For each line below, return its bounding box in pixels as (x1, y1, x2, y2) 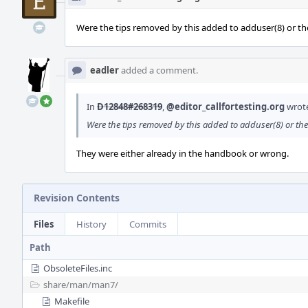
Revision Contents (34, 191, 120, 204)
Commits (129, 218, 166, 230)
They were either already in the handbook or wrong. (76, 147, 289, 159)
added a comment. (119, 64, 198, 76)
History (76, 218, 107, 230)
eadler (90, 64, 119, 76)
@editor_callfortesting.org (166, 100, 285, 113)
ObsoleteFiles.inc (43, 262, 112, 274)
